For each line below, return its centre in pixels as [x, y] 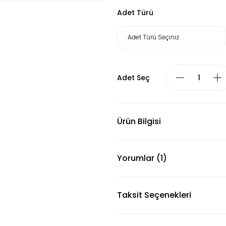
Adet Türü [135, 13]
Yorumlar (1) [142, 158]
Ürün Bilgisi [139, 121]
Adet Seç [133, 78]
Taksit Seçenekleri [154, 195]
